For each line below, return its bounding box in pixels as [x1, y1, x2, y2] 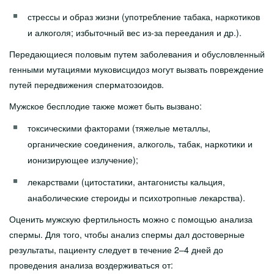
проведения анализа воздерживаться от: [9, 259, 173, 271]
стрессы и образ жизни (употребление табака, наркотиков [28, 10, 260, 23]
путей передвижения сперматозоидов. [9, 78, 166, 91]
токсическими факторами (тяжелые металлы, [28, 122, 210, 134]
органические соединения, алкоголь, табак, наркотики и [28, 138, 253, 150]
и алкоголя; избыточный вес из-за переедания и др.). [28, 26, 242, 39]
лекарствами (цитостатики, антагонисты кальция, [28, 176, 225, 188]
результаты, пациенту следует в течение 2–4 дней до [9, 243, 223, 256]
